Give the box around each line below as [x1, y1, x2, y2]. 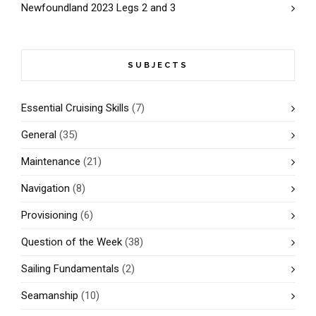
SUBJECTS [128, 60, 188, 70]
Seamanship [21, 288, 78, 302]
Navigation [21, 181, 70, 195]
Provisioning [21, 208, 78, 221]
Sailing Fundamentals [21, 262, 119, 275]
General [21, 128, 56, 141]
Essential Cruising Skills [21, 101, 129, 114]
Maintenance [21, 154, 80, 168]
